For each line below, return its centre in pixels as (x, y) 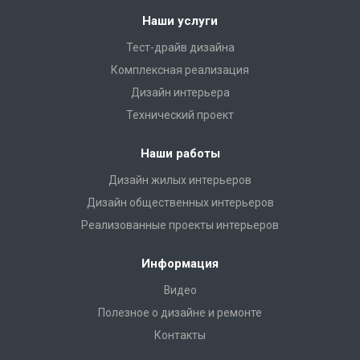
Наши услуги (180, 21)
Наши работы (180, 153)
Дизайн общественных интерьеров (180, 202)
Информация (180, 264)
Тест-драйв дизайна (180, 47)
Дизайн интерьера (180, 92)
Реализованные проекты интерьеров (180, 225)
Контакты (180, 335)
